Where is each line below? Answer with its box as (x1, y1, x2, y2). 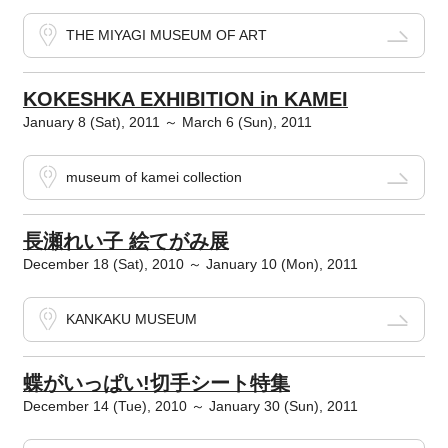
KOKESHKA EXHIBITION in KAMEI (22, 88, 348, 111)
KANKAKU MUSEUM (65, 311, 197, 328)
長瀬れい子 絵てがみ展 (22, 230, 229, 253)
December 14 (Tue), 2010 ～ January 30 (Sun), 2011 (22, 398, 358, 415)
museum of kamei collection (65, 169, 242, 186)
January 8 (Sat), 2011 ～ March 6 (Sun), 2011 (22, 114, 312, 131)
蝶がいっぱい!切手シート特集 (22, 372, 290, 395)
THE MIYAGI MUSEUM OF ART (65, 27, 267, 44)
